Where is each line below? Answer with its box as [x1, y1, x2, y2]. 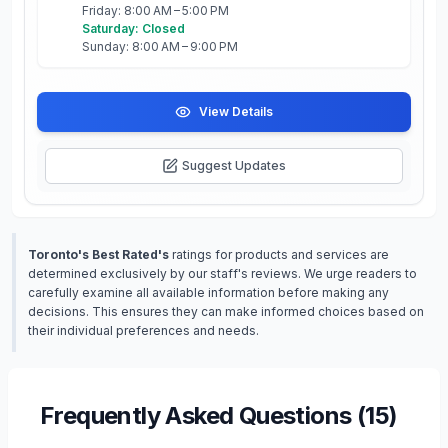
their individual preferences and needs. [28, 323, 259, 338]
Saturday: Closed [82, 21, 185, 36]
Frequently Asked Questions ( [40, 401, 366, 430]
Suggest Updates [182, 158, 286, 173]
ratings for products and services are [169, 247, 389, 262]
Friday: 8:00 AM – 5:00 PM [82, 3, 229, 18]
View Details [199, 104, 273, 119]
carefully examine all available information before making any [28, 285, 389, 300]
